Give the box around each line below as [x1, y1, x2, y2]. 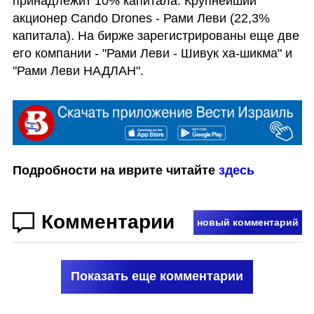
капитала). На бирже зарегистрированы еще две [12, 28, 299, 43]
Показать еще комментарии [71, 269, 243, 284]
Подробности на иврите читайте [12, 163, 219, 177]
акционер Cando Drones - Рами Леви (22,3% [12, 11, 270, 25]
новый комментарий [196, 217, 299, 228]
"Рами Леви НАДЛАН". [12, 63, 144, 78]
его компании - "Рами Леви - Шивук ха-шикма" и [12, 46, 292, 60]
